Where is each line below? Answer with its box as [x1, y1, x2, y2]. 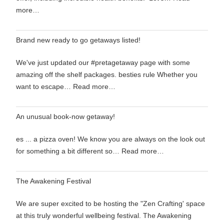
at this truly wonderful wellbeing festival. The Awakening [16, 211, 191, 220]
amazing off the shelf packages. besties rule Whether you [16, 70, 197, 79]
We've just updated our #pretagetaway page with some [16, 58, 190, 67]
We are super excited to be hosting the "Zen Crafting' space [16, 199, 205, 208]
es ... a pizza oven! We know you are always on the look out [16, 135, 205, 143]
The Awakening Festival [16, 177, 91, 185]
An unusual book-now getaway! [16, 112, 115, 121]
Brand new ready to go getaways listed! [16, 36, 140, 44]
